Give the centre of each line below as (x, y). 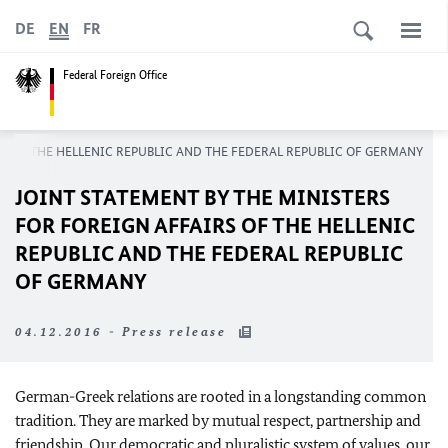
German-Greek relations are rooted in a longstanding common (220, 396)
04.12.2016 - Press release (124, 331)
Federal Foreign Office (115, 74)
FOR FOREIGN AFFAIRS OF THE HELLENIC (215, 225)
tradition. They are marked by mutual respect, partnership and (218, 420)
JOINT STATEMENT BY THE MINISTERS (202, 197)
